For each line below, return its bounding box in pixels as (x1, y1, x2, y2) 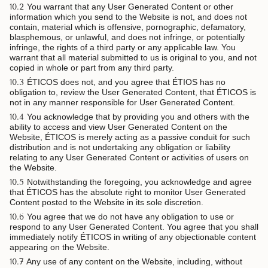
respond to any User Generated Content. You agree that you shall (10, 222, 258, 232)
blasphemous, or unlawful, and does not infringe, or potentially (10, 32, 245, 42)
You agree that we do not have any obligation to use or (27, 212, 234, 222)
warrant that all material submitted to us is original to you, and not (10, 53, 257, 63)
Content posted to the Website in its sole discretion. (10, 197, 203, 208)
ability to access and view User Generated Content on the (10, 122, 227, 132)
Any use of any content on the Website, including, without (26, 257, 242, 267)
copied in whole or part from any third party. (10, 63, 174, 73)
